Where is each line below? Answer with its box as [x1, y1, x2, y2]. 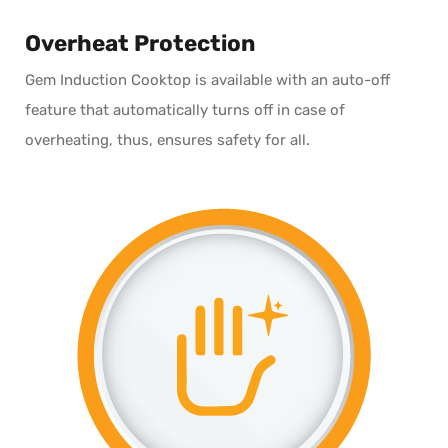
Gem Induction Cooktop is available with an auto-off [25, 70, 390, 89]
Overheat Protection [25, 30, 255, 58]
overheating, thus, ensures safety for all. [25, 130, 310, 149]
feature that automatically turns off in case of [25, 100, 345, 119]
